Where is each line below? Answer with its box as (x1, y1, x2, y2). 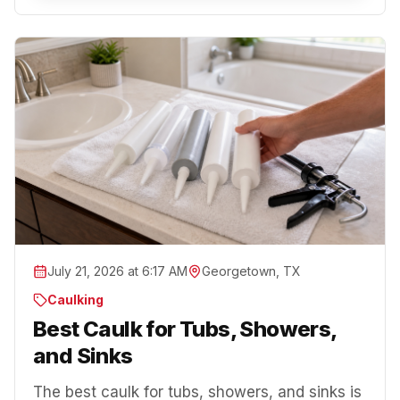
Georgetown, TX (202, 263, 301, 279)
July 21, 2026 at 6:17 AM (47, 263, 187, 279)
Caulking (47, 292, 104, 308)
